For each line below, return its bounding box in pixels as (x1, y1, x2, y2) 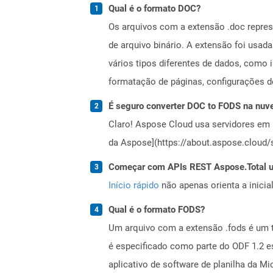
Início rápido (108, 179, 159, 191)
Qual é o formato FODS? (108, 204, 205, 215)
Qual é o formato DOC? (108, 2, 200, 14)
